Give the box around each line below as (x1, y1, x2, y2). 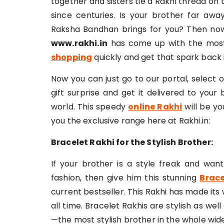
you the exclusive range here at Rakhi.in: (51, 115, 210, 126)
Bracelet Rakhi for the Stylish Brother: (51, 136, 213, 148)
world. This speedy (51, 101, 128, 112)
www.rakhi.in (51, 37, 107, 49)
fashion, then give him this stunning (51, 172, 200, 183)
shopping (51, 51, 92, 63)
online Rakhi (128, 101, 182, 112)
